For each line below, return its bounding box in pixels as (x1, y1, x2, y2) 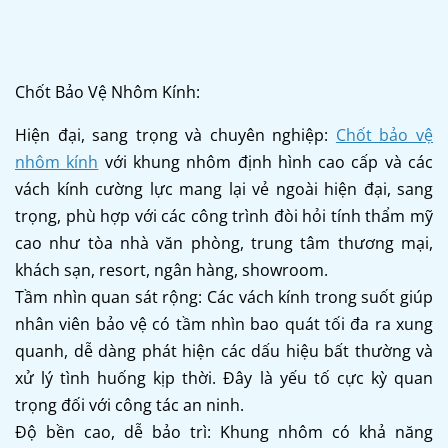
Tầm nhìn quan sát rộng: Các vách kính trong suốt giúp (15, 285, 433, 308)
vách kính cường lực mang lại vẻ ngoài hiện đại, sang (15, 177, 433, 200)
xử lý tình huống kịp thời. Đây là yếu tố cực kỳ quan (15, 366, 433, 389)
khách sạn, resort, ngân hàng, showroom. (15, 258, 328, 281)
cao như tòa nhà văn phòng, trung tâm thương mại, (15, 231, 433, 254)
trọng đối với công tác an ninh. (15, 393, 244, 416)
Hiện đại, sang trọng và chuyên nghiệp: (15, 123, 336, 146)
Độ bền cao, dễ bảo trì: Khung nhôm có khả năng (15, 420, 433, 443)
